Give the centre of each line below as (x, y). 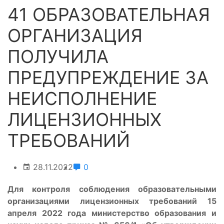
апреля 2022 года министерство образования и (112, 213)
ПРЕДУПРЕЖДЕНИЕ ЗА (108, 77)
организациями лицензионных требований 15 (112, 201)
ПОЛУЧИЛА (58, 56)
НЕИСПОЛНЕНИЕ (82, 98)
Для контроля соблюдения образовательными (112, 189)
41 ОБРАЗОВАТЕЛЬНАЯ (109, 14)
